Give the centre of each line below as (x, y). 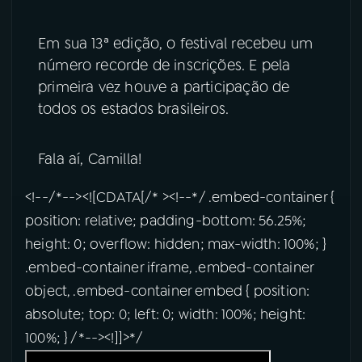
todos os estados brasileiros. (136, 109)
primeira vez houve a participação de (164, 88)
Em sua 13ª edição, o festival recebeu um (176, 44)
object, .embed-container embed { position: (168, 292)
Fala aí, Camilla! (90, 160)
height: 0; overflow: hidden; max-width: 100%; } (176, 245)
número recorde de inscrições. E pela (164, 66)
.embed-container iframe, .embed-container (170, 268)
